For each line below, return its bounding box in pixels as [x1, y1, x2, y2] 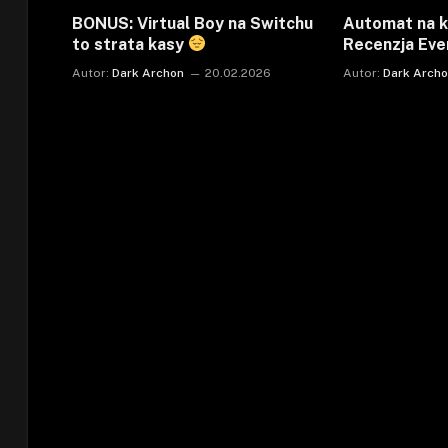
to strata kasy [72, 34, 188, 54]
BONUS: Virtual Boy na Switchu [72, 13, 313, 33]
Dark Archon [112, 65, 184, 80]
